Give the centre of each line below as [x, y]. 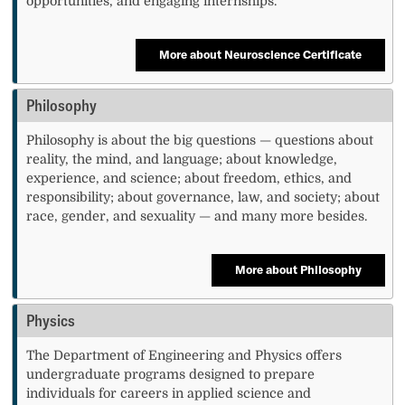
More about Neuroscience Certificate [260, 55]
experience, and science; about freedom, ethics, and [189, 178]
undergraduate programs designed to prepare [171, 374]
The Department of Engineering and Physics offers [184, 355]
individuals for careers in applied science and [169, 393]
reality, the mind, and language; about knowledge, [182, 159]
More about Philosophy [298, 270]
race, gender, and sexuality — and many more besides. [197, 216]
